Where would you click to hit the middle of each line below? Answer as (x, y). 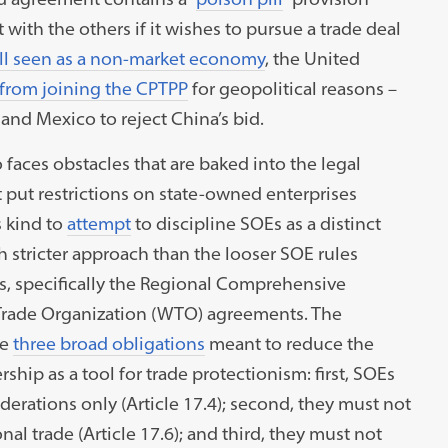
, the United (312, 58)
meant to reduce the (289, 343)
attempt (98, 223)
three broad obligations (108, 343)
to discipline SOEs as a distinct (255, 223)
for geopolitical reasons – (292, 88)
